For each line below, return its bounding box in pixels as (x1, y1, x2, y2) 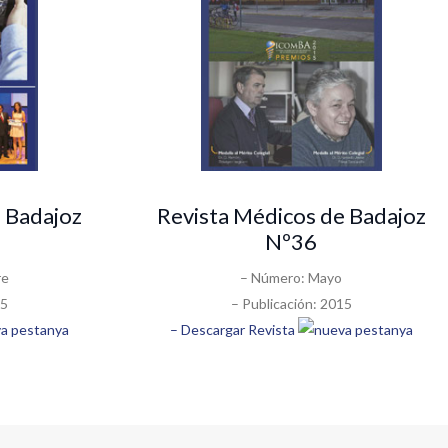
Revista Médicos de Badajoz (156, 201, 426, 229)
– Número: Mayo (240, 268, 343, 286)
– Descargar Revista (169, 320, 298, 338)
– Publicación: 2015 (230, 294, 352, 312)
